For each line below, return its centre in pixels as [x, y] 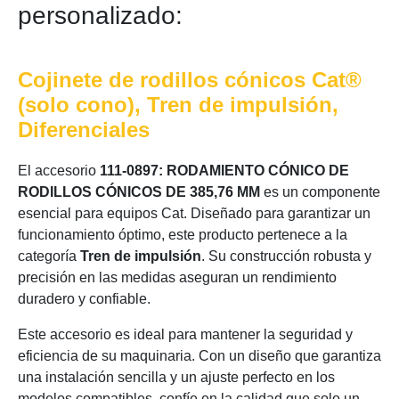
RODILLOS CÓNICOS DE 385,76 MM [139, 192]
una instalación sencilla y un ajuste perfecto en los [176, 377]
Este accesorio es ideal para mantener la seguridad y [185, 334]
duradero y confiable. [84, 299]
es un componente [320, 192]
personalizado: [100, 16]
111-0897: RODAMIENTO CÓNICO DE [224, 171]
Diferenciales [84, 130]
